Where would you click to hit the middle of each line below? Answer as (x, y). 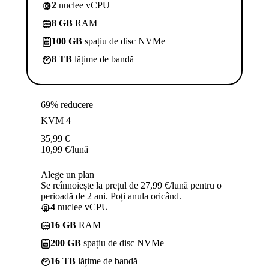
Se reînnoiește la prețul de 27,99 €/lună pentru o (131, 186)
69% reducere (67, 105)
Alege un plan (68, 175)
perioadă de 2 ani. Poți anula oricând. (111, 196)
